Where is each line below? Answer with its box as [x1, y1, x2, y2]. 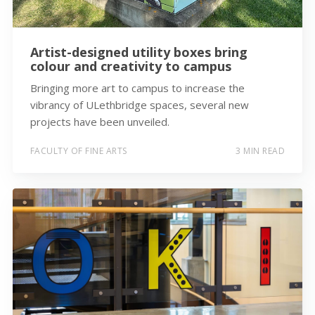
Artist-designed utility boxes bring [30, 44, 247, 61]
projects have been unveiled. [30, 115, 169, 129]
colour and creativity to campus [30, 58, 231, 75]
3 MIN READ [236, 144, 285, 157]
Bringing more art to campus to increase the [30, 81, 245, 96]
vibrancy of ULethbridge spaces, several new [30, 98, 249, 112]
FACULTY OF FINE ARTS [30, 144, 127, 157]
